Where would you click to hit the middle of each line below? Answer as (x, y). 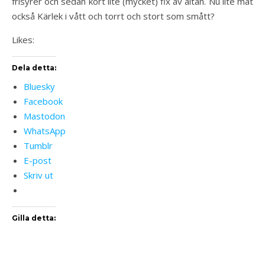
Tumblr (38, 146)
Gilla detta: (34, 218)
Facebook (43, 101)
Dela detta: (34, 68)
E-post (38, 160)
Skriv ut (38, 175)
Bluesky (39, 86)
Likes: (23, 40)
